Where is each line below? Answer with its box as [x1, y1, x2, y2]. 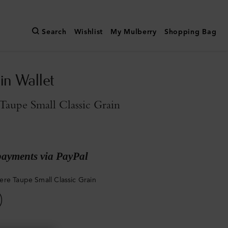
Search [42, 27, 67, 37]
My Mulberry [110, 27, 157, 37]
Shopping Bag [164, 27, 217, 37]
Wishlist [74, 27, 103, 37]
